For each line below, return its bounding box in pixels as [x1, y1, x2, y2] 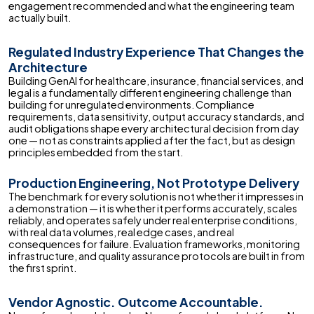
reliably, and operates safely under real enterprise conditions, [8, 214, 297, 227]
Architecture [8, 60, 88, 76]
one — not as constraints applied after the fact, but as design [8, 134, 295, 147]
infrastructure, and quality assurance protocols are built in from [8, 250, 305, 263]
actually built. [8, 11, 71, 25]
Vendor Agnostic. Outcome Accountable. [8, 294, 264, 310]
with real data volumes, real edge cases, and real [8, 226, 234, 239]
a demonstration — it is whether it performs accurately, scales [8, 202, 297, 215]
